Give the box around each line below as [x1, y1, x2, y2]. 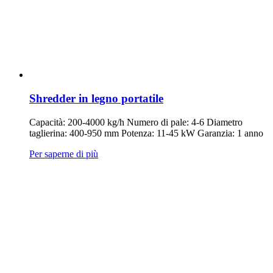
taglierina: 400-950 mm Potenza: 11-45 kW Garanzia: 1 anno [29, 127, 263, 138]
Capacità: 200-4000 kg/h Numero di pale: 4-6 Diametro [29, 116, 243, 127]
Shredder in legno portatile [29, 92, 163, 105]
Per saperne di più [29, 148, 98, 159]
